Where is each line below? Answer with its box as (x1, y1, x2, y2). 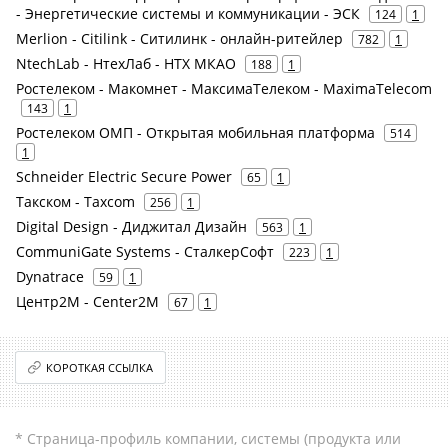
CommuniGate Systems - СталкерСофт (16, 242, 274, 261)
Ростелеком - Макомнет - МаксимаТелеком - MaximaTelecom (16, 79, 432, 98)
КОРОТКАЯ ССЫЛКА (46, 360, 154, 375)
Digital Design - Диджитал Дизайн (16, 217, 247, 236)
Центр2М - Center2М (16, 292, 159, 311)
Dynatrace (16, 267, 84, 286)
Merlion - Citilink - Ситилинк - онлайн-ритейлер (16, 29, 343, 48)
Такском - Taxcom (16, 192, 135, 211)
